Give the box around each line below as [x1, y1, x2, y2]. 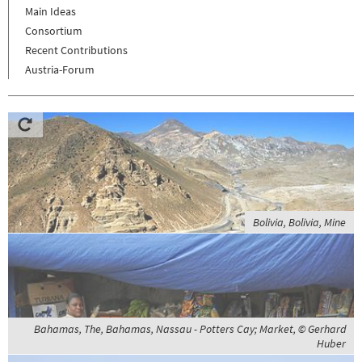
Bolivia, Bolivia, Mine [253, 214, 346, 229]
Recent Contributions [25, 42, 128, 57]
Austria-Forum [25, 61, 95, 77]
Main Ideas [25, 3, 76, 19]
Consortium [25, 23, 82, 38]
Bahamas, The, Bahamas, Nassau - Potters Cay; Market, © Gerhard [34, 321, 346, 336]
